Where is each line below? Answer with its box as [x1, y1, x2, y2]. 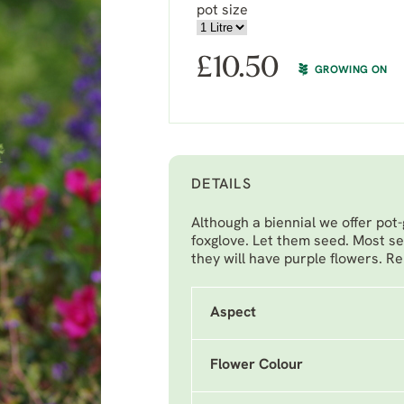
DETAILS [191, 178, 252, 192]
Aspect [210, 306, 256, 320]
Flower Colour [210, 358, 303, 372]
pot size [197, 4, 248, 18]
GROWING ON [315, 64, 388, 76]
